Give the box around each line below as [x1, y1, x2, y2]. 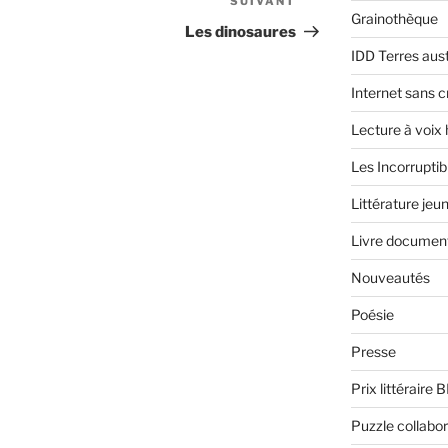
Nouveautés [350, 269, 430, 287]
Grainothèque [350, 10, 438, 28]
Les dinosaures [185, 23, 297, 42]
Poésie [350, 306, 394, 324]
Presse [350, 343, 396, 361]
